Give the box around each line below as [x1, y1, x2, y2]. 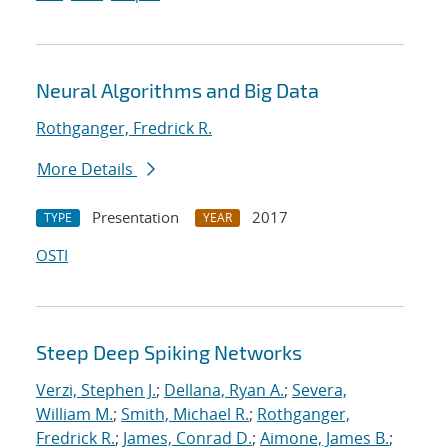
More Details [37, 158, 137, 181]
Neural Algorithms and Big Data [36, 78, 319, 103]
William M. [36, 403, 113, 426]
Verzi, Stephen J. [36, 379, 156, 402]
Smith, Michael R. [121, 403, 249, 426]
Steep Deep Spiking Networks [36, 340, 302, 365]
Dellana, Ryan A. [164, 379, 284, 402]
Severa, [292, 379, 347, 402]
